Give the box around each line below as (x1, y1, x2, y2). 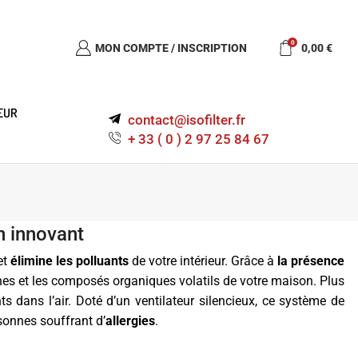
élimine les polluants (10, 253, 129, 268)
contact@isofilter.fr (127, 112, 245, 128)
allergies (105, 313, 155, 328)
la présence (277, 253, 344, 268)
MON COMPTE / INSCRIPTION (94, 42, 247, 54)
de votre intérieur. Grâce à (129, 253, 277, 268)
